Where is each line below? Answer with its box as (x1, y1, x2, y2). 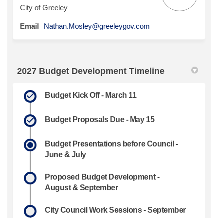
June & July (45, 150, 86, 159)
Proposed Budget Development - (45, 172, 160, 181)
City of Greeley (20, 3, 68, 12)
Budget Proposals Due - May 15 (45, 115, 155, 124)
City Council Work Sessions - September (45, 205, 186, 214)
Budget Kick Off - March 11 (45, 91, 137, 99)
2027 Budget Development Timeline (17, 66, 164, 76)
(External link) (149, 21, 193, 30)
